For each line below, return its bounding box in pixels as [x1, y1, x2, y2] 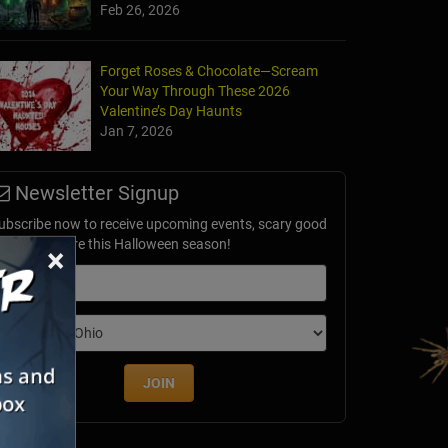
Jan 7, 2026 [100, 123, 173, 140]
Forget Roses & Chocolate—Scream [100, 63, 318, 80]
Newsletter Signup [10, 181, 179, 206]
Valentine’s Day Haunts [100, 103, 242, 120]
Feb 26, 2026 [100, 2, 180, 19]
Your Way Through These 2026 [100, 83, 290, 100]
